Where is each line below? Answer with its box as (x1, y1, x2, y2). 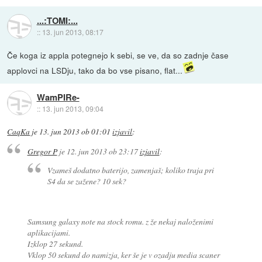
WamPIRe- (36, 90, 80, 104)
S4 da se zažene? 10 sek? (47, 175, 127, 187)
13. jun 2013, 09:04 (42, 103, 104, 113)
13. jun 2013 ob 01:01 (39, 126, 111, 137)
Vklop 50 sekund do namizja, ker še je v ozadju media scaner (27, 249, 220, 260)
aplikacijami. (27, 226, 70, 238)
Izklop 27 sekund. (27, 237, 83, 249)
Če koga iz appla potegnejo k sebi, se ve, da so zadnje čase (7, 49, 229, 61)
